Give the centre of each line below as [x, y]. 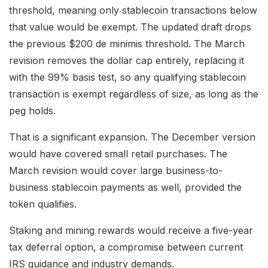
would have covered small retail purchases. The [118, 154]
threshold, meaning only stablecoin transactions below [133, 10]
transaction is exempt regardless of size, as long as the [134, 94]
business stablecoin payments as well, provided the [125, 188]
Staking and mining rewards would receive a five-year [131, 231]
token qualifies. [43, 204]
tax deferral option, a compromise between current [126, 247]
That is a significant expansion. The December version [132, 137]
